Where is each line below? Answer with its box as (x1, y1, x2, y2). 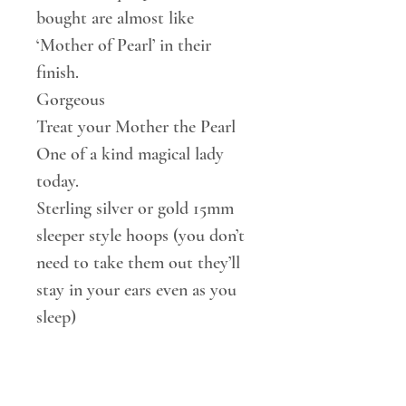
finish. (36, 61, 79, 83)
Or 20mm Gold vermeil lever (36, 333, 239, 355)
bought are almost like (36, 6, 194, 29)
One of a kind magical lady (36, 142, 224, 165)
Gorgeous (36, 88, 105, 111)
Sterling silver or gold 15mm (36, 197, 234, 219)
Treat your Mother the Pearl (36, 115, 236, 138)
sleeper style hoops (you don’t (36, 224, 245, 246)
